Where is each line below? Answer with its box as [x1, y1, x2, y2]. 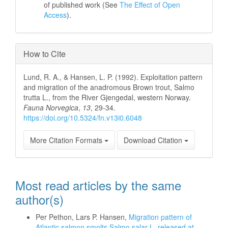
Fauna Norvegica [23, 102, 78, 112]
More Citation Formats [30, 135, 104, 145]
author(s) [15, 190, 64, 208]
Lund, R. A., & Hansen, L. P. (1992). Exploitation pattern [23, 72, 203, 82]
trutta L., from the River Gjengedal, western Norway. [23, 92, 191, 102]
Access [44, 10, 67, 20]
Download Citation [124, 135, 184, 145]
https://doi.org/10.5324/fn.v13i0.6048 [23, 112, 142, 123]
